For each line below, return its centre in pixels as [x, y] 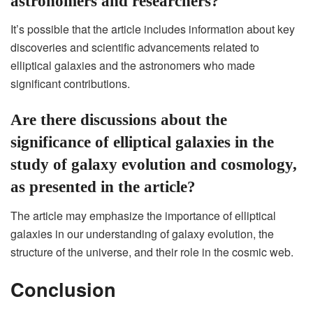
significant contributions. [70, 83]
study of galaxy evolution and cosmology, [154, 165]
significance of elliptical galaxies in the [142, 142]
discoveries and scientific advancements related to [135, 47]
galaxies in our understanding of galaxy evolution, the [142, 233]
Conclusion [63, 289]
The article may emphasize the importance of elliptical [143, 215]
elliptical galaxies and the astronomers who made [133, 65]
